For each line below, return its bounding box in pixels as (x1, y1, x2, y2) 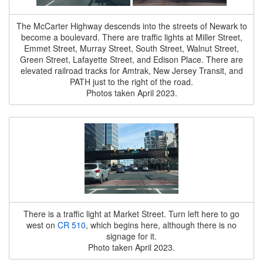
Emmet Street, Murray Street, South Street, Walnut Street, (24, 42, 239, 54)
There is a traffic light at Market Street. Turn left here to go (23, 208, 240, 220)
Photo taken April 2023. (88, 241, 175, 253)
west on (26, 219, 58, 231)
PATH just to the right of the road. (70, 76, 193, 87)
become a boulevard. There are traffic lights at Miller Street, (21, 31, 242, 43)
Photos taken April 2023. (86, 87, 177, 99)
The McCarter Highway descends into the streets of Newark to (16, 20, 247, 32)
